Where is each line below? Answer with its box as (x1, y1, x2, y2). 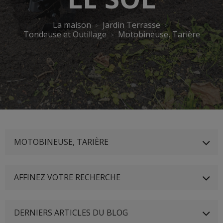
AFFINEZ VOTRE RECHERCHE (14, 172, 120, 183)
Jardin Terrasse (103, 19, 160, 30)
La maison (53, 19, 91, 30)
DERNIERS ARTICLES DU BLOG (14, 207, 128, 218)
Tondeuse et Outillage (23, 29, 107, 40)
